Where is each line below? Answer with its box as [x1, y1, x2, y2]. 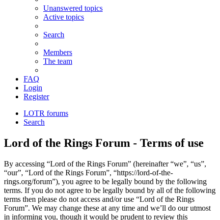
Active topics [43, 13, 84, 22]
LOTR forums [24, 109, 68, 118]
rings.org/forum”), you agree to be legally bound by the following [4, 177, 207, 186]
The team [43, 57, 72, 66]
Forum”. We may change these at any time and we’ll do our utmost [4, 204, 211, 213]
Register [24, 92, 49, 101]
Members [43, 48, 72, 57]
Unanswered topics [43, 4, 103, 13]
